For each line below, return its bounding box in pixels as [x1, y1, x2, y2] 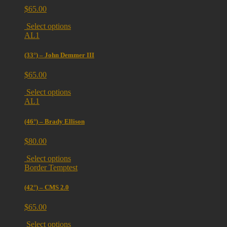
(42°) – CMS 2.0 [24, 183, 69, 191]
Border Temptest [24, 163, 78, 172]
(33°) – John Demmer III [24, 51, 94, 59]
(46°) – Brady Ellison [24, 117, 85, 125]
